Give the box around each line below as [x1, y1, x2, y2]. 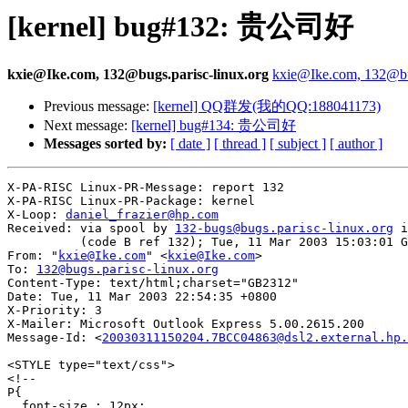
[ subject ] [270, 136, 326, 152]
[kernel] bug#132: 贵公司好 [7, 10, 353, 43]
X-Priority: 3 [7, 303, 102, 318]
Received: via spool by [7, 221, 175, 236]
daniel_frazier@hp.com [66, 208, 219, 222]
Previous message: [44, 98, 153, 115]
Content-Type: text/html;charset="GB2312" [7, 276, 299, 291]
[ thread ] [214, 136, 266, 152]
